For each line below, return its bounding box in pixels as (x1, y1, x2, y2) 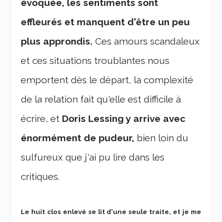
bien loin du (134, 132, 189, 143)
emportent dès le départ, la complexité (21, 74, 194, 85)
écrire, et (21, 112, 62, 124)
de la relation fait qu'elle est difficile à (21, 93, 181, 105)
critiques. (21, 170, 60, 182)
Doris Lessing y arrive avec (62, 112, 186, 124)
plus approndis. (21, 35, 93, 47)
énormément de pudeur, (21, 132, 135, 143)
